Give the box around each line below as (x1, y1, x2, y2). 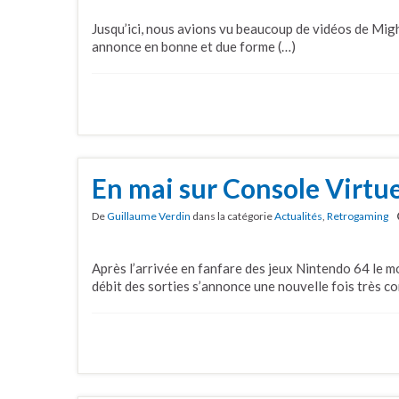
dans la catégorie (191, 208, 274, 223)
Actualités (274, 208, 322, 223)
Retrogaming (327, 208, 388, 223)
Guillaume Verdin (107, 208, 191, 223)
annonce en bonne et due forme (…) (92, 38, 296, 55)
